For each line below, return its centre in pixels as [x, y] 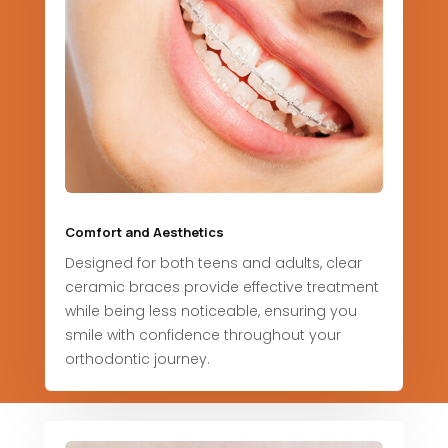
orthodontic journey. [137, 358]
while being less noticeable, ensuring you [210, 310]
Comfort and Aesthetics [144, 231]
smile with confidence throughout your [202, 334]
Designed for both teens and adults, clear [213, 262]
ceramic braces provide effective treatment [221, 286]
